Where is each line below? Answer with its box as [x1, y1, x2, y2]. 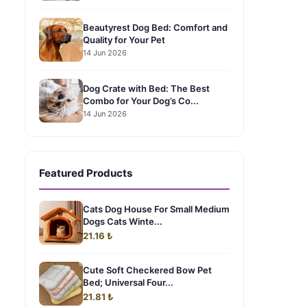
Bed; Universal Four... [83, 277, 173, 288]
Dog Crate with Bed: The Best [83, 82, 210, 94]
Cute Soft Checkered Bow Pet [83, 265, 212, 275]
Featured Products [39, 167, 132, 180]
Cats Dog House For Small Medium [83, 204, 230, 214]
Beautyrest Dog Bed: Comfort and [83, 21, 228, 33]
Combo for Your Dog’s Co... [83, 95, 199, 106]
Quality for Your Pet [83, 34, 165, 45]
